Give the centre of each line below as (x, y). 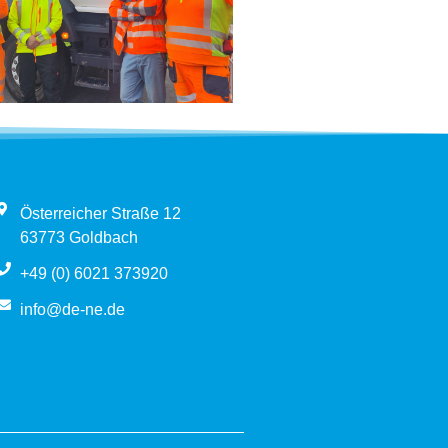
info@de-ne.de (72, 310)
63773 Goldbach (78, 238)
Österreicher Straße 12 (100, 214)
